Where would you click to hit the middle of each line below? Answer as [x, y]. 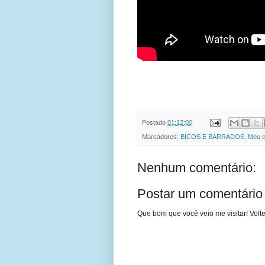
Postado [155, 122]
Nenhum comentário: [197, 168]
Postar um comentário [200, 194]
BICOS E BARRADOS [212, 137]
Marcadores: [161, 137]
